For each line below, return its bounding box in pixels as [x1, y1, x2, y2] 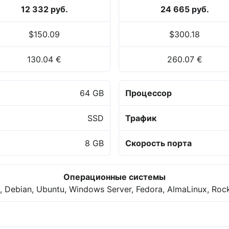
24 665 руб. [160, 4, 209, 15]
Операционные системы [63, 172, 166, 182]
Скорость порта [125, 138, 192, 149]
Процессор [125, 88, 172, 99]
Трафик [125, 113, 156, 124]
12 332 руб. [20, 4, 68, 15]
